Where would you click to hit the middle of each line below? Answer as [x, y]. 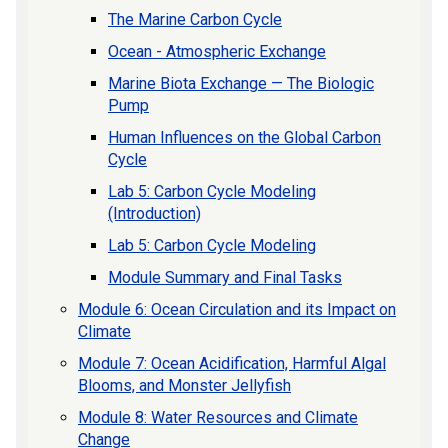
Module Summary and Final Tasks [225, 277]
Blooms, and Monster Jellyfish [184, 385]
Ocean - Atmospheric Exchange [217, 51]
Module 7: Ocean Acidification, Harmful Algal [232, 363]
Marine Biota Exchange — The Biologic [241, 83]
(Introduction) [154, 213]
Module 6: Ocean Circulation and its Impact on [237, 309]
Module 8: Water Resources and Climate [218, 417]
